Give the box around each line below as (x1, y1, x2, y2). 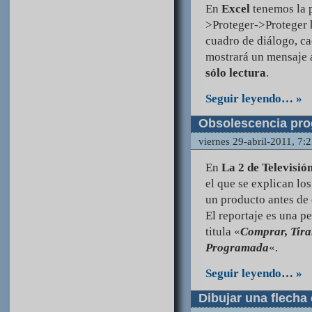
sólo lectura (205, 66, 266, 80)
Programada (205, 241, 269, 255)
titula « (205, 225, 240, 239)
